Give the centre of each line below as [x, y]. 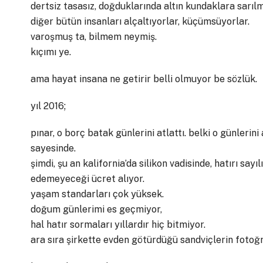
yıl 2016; [48, 106]
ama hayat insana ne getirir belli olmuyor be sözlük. [144, 79]
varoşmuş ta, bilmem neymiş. [94, 37]
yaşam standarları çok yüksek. [97, 194]
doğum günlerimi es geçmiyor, [96, 209]
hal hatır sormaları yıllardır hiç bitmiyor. [118, 225]
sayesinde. [53, 148]
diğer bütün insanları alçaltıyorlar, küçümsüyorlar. [140, 21]
